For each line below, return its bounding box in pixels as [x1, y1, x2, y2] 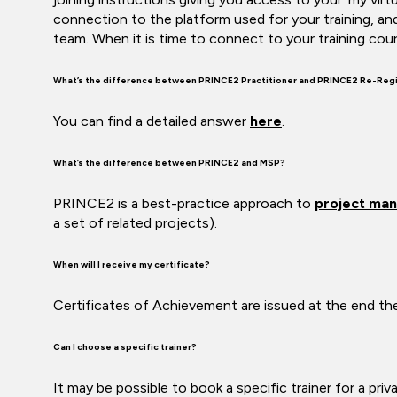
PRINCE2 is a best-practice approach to [53, 195, 315, 212]
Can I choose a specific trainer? [53, 341, 197, 353]
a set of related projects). [53, 214, 217, 231]
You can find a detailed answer [53, 113, 250, 129]
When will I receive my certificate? [53, 259, 210, 270]
